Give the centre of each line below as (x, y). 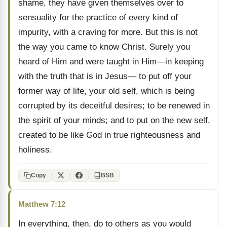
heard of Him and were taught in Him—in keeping (111, 62)
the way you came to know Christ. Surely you (104, 47)
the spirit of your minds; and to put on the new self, (114, 120)
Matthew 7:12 (42, 204)
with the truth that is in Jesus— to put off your (105, 76)
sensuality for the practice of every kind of (98, 17)
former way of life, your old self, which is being (106, 91)
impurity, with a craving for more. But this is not (108, 32)
